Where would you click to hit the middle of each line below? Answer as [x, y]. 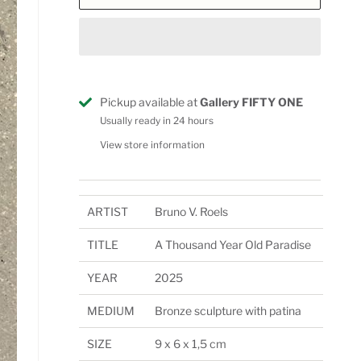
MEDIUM [110, 311]
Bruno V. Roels [191, 212]
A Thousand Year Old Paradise [232, 245]
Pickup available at [150, 102]
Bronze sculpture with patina [228, 311]
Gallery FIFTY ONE [251, 102]
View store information [152, 145]
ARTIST [107, 212]
